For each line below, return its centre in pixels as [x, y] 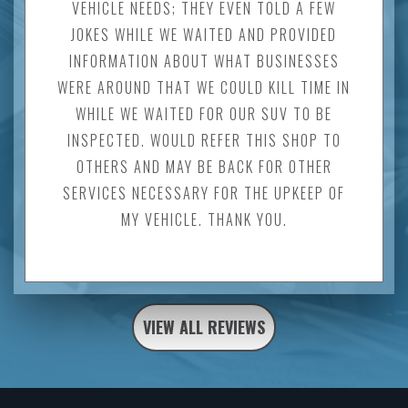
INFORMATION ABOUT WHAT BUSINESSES [204, 61]
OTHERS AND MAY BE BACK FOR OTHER [204, 166]
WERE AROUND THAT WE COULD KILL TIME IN [204, 87]
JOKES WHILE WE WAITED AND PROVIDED [204, 34]
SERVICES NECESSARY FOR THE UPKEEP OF [204, 193]
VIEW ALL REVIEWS [204, 326]
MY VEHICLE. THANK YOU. [204, 219]
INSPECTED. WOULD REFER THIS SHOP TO [204, 140]
